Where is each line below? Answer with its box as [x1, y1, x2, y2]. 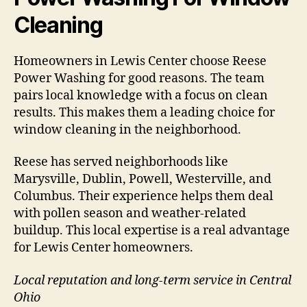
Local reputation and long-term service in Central [14, 272, 291, 288]
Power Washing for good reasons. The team [14, 70, 265, 86]
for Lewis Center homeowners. [14, 240, 193, 256]
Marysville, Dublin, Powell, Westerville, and [14, 171, 271, 188]
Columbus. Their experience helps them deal [14, 188, 273, 205]
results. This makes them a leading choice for [14, 104, 275, 121]
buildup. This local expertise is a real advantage [14, 223, 290, 239]
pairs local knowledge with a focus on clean [14, 87, 268, 103]
